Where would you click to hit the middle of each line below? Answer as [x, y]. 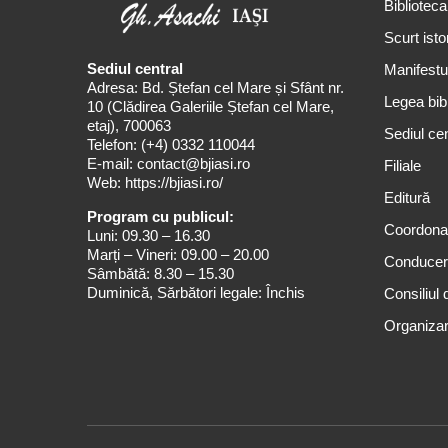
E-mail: [112, 164]
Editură [407, 197]
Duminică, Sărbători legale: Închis [196, 293]
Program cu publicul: [160, 217]
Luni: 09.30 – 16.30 [148, 236]
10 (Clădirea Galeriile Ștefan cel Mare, [210, 107]
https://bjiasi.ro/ [174, 183]
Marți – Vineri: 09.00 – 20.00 [178, 255]
